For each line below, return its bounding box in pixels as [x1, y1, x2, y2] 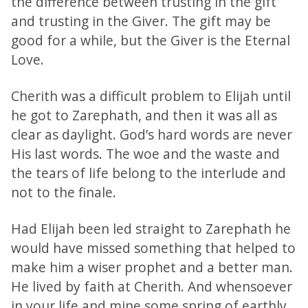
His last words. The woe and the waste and [11, 144, 280, 163]
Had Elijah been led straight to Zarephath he [11, 219, 291, 238]
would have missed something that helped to [11, 238, 296, 257]
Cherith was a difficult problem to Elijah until [11, 86, 291, 105]
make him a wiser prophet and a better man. [11, 257, 293, 276]
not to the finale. [11, 182, 116, 201]
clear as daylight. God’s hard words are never [11, 124, 292, 144]
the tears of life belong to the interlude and [11, 163, 286, 182]
